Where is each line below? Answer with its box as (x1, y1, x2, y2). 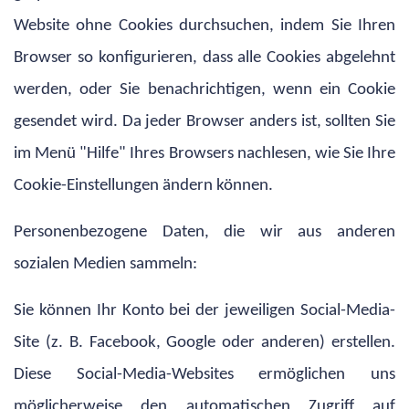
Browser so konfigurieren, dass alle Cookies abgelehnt (14, 48, 395, 67)
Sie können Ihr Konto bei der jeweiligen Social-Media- (14, 301, 395, 320)
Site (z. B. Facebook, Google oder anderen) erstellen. (14, 333, 395, 351)
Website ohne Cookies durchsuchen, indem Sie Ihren (14, 16, 395, 35)
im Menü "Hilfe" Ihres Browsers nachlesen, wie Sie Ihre (14, 144, 395, 163)
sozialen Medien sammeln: (14, 255, 197, 273)
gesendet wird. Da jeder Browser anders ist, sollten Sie (14, 112, 395, 131)
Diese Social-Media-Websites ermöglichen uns (14, 365, 395, 383)
